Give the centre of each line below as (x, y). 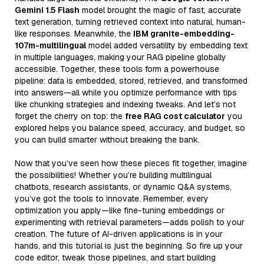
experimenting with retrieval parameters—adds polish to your (130, 222)
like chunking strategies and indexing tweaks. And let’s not (125, 104)
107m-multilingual (50, 45)
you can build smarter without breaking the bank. (107, 139)
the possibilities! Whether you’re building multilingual (113, 175)
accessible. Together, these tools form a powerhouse (117, 69)
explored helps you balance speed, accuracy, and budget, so (130, 128)
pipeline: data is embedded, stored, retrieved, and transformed (131, 80)
